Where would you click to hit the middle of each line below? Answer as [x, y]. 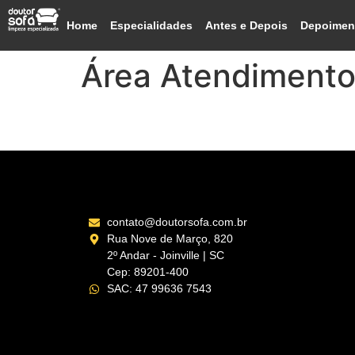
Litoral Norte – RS [185, 122]
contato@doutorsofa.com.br [177, 222]
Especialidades [152, 25]
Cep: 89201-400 [147, 272]
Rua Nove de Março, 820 [170, 239]
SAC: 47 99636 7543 [159, 288]
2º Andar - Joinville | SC [165, 255]
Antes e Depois [247, 25]
